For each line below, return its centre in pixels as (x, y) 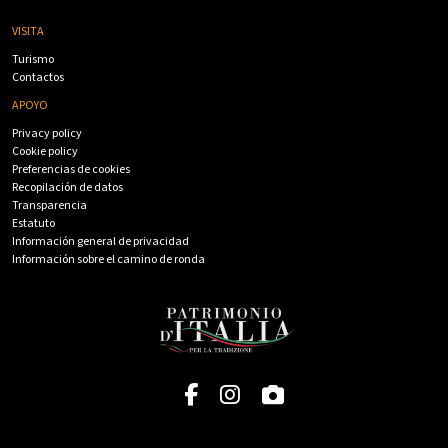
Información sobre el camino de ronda (108, 260)
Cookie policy (45, 152)
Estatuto (33, 224)
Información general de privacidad (100, 242)
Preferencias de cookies (71, 170)
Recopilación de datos (67, 188)
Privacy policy (47, 134)
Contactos (38, 78)
